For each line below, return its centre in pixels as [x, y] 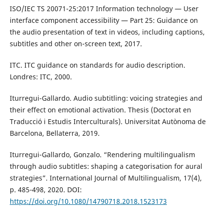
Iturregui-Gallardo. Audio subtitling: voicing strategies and [106, 98]
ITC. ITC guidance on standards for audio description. [97, 65]
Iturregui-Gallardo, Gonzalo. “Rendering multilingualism [102, 154]
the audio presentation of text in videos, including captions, [107, 32]
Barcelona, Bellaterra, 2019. [54, 133]
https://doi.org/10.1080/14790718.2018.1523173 [88, 201]
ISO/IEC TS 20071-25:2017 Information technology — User [104, 8]
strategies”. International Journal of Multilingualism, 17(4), [106, 178]
